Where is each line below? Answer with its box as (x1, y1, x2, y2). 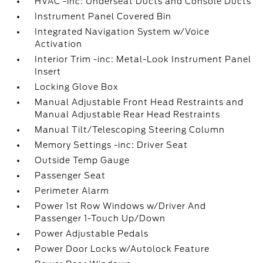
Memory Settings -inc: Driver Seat (35, 140, 188, 150)
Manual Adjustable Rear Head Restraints (35, 110, 221, 119)
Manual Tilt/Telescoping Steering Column (35, 125, 225, 134)
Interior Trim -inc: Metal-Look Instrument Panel (35, 55, 252, 64)
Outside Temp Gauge (35, 156, 130, 165)
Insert (35, 67, 62, 76)
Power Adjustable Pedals (35, 229, 149, 238)
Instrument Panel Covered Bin (35, 12, 172, 21)
